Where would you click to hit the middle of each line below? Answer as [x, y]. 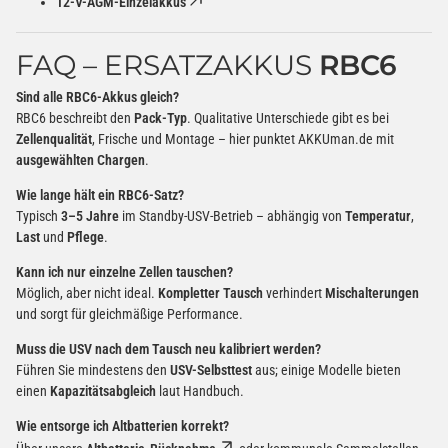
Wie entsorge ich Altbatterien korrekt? [122, 425]
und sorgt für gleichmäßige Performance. [129, 313]
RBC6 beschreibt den [75, 117]
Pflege [85, 236]
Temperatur [378, 215]
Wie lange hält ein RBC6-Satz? [100, 194]
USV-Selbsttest [211, 369]
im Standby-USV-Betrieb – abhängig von [232, 215]
